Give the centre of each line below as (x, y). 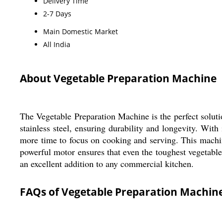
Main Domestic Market (81, 31)
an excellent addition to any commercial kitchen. (107, 163)
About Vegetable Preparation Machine (118, 78)
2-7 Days (57, 13)
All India (57, 44)
